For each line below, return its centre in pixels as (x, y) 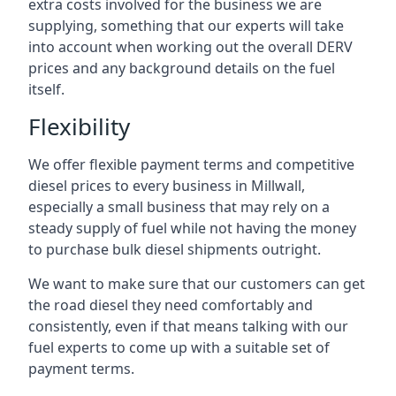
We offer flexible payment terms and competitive (191, 164)
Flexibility (79, 126)
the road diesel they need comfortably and (171, 305)
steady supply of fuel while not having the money (192, 228)
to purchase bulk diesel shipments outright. (175, 249)
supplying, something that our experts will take (186, 26)
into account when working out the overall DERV (190, 47)
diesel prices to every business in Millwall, (167, 186)
